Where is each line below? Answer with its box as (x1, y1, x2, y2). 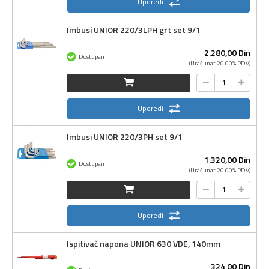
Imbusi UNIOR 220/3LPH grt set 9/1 (67, 23, 201, 36)
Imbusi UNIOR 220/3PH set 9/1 (67, 130, 183, 143)
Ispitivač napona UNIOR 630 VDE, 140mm (67, 237, 220, 250)
